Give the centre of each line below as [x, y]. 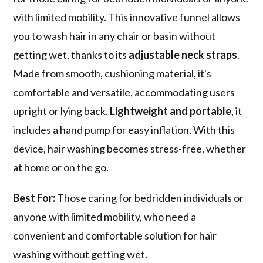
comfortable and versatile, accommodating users [124, 92]
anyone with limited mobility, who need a [105, 216]
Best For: [34, 198]
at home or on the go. [61, 167]
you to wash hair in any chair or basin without [114, 36]
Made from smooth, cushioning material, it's [112, 73]
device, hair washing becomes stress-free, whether [130, 148]
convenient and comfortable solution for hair [115, 235]
